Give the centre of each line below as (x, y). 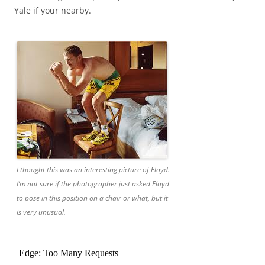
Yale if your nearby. (53, 11)
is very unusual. (41, 212)
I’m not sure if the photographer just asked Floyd (93, 184)
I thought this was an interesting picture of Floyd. (93, 170)
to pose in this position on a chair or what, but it (92, 198)
